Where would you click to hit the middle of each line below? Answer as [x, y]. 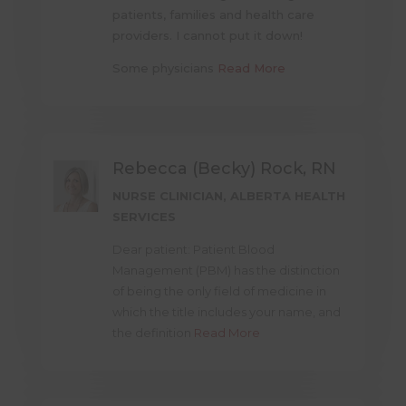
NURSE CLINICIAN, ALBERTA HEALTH [229, 196]
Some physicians [165, 68]
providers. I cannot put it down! [208, 36]
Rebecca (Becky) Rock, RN [225, 169]
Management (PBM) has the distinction [227, 271]
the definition [154, 333]
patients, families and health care [214, 15]
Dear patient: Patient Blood [194, 250]
